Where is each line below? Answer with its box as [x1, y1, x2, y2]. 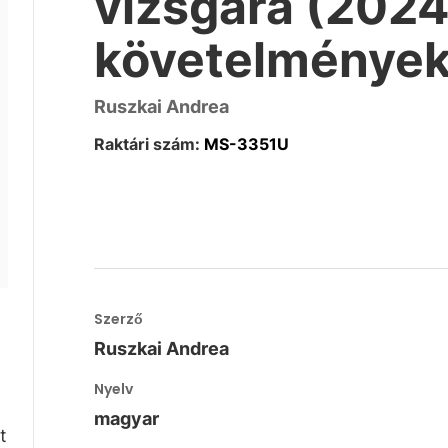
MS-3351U [204, 134, 290, 154]
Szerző [94, 309, 144, 329]
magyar [94, 408, 160, 429]
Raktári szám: [94, 134, 201, 154]
